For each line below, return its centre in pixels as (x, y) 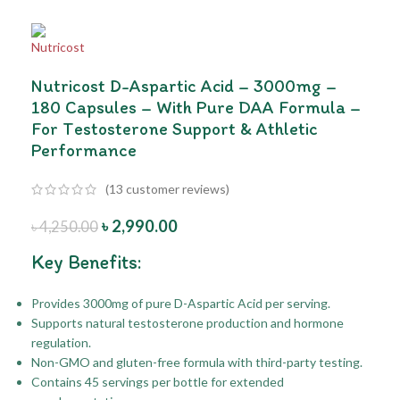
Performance (84, 150)
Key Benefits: (87, 262)
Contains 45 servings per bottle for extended (158, 382)
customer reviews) (176, 189)
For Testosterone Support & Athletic (175, 129)
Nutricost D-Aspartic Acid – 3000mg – (184, 86)
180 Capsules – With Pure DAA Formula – (196, 107)
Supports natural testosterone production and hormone (187, 323)
